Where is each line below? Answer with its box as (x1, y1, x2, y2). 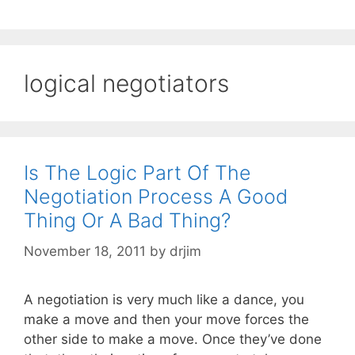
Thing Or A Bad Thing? (24, 208, 231, 233)
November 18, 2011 (24, 242, 146, 259)
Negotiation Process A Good (24, 185, 288, 209)
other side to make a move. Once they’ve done (24, 330, 322, 347)
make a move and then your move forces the (24, 311, 309, 327)
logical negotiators (24, 69, 229, 98)
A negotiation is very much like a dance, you (24, 291, 304, 307)
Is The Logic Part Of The (24, 161, 251, 185)
